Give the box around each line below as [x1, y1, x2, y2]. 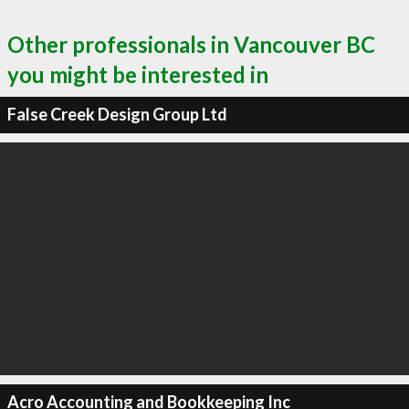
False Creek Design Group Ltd [6, 104, 227, 124]
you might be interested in [7, 60, 268, 88]
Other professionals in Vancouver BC [7, 30, 375, 58]
